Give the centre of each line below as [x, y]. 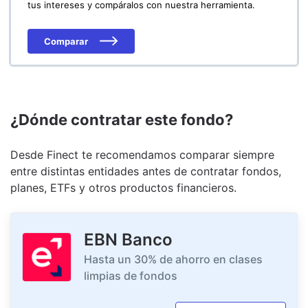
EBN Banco [128, 239]
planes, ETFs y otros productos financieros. [123, 187]
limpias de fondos [131, 275]
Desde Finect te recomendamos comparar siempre [142, 154]
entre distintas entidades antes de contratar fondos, [146, 171]
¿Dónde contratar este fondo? [122, 119]
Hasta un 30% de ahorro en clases [173, 259]
